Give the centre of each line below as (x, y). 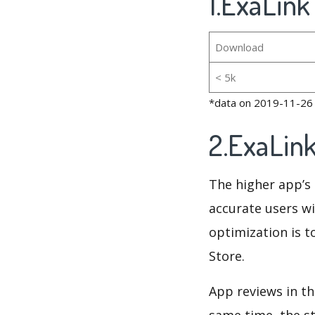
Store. (227, 256)
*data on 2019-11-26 (261, 103)
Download (239, 47)
